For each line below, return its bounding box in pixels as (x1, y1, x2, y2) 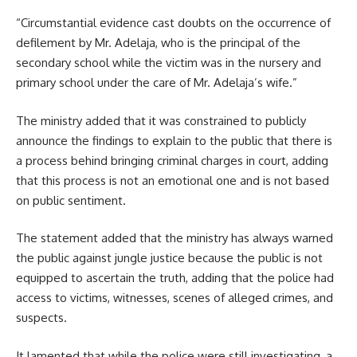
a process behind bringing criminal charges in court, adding (16, 152, 328, 168)
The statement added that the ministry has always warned (16, 230, 333, 246)
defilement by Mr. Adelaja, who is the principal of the (16, 35, 300, 51)
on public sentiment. (16, 192, 126, 208)
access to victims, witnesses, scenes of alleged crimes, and (16, 290, 333, 306)
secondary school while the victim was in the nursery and (16, 55, 321, 71)
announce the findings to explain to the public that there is (16, 132, 332, 148)
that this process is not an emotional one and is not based (16, 172, 329, 188)
